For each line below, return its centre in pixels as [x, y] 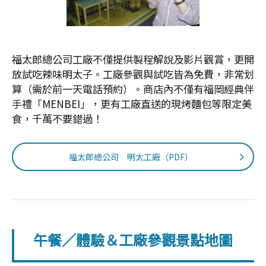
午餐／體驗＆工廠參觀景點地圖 [133, 240]
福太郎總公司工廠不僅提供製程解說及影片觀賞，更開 [133, 59]
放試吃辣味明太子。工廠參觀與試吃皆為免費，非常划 [133, 74]
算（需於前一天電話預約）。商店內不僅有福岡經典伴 [133, 89]
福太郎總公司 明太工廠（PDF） [131, 156]
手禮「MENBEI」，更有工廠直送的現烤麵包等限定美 [132, 104]
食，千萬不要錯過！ [57, 119]
